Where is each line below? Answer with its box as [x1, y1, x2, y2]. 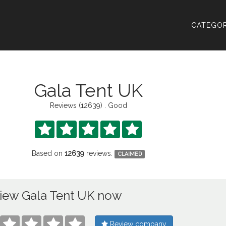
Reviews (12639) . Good [49, 101, 127, 109]
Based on [32, 149, 65, 157]
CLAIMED [118, 151, 142, 157]
